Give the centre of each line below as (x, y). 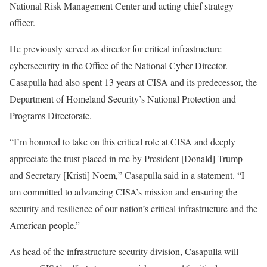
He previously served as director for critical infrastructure (116, 48)
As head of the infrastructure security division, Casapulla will (124, 251)
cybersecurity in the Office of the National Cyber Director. (119, 65)
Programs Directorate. (51, 115)
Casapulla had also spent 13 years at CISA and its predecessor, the (133, 82)
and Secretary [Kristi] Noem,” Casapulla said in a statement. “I (127, 175)
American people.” (45, 225)
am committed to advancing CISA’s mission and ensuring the (123, 191)
